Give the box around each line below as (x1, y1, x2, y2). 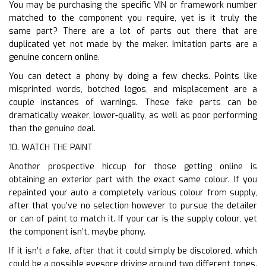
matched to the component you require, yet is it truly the (9, 12, 257, 24)
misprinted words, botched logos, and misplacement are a (9, 83, 257, 95)
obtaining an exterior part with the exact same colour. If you (9, 173, 257, 185)
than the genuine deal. (9, 122, 96, 134)
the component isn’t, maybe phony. (9, 226, 145, 237)
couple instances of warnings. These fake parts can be (9, 96, 257, 108)
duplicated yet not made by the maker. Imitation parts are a (9, 38, 257, 50)
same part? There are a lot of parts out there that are (9, 25, 257, 37)
